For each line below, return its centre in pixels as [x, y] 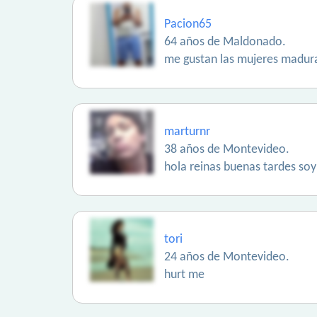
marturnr [187, 132]
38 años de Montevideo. [227, 150]
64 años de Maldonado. [225, 42]
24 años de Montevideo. [227, 257]
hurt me [184, 275]
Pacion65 [188, 24]
